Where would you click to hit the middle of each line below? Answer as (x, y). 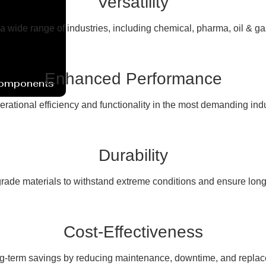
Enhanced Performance (133, 78)
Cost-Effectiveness (133, 232)
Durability (133, 155)
